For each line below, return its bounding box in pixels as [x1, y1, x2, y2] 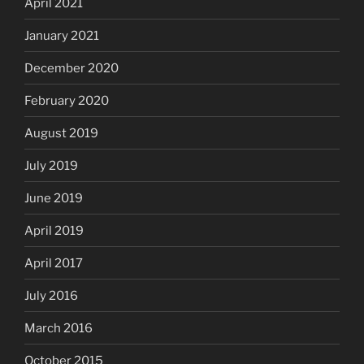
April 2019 [24, 223, 84, 238]
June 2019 [24, 190, 83, 206]
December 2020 [24, 60, 119, 76]
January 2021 [24, 28, 99, 43]
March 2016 [24, 320, 93, 336]
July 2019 [24, 158, 78, 173]
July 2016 [24, 288, 78, 303]
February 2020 [24, 93, 109, 108]
